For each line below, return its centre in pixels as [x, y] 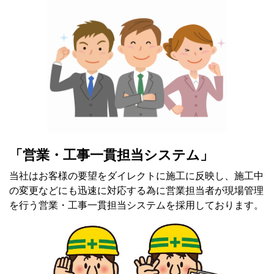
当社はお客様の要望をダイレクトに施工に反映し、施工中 [136, 176]
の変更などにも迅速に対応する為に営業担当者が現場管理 [136, 191]
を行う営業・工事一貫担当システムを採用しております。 [136, 206]
